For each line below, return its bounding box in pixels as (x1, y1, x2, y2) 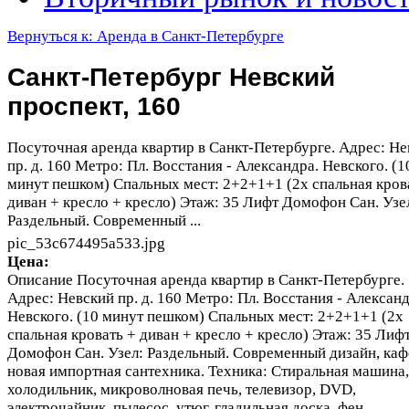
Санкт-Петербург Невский (7, 62, 335, 91)
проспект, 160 (7, 91, 181, 121)
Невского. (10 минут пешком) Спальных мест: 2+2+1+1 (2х (7, 307, 404, 325)
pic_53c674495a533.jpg (7, 234, 165, 252)
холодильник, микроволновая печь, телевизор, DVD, (7, 380, 356, 398)
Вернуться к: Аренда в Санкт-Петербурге (7, 27, 284, 45)
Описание (7, 270, 73, 288)
